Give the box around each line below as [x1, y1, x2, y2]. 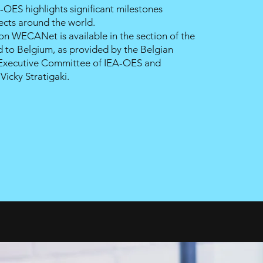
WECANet [9, 30, 60, 42]
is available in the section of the [60, 30, 195, 42]
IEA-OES [104, 57, 144, 69]
